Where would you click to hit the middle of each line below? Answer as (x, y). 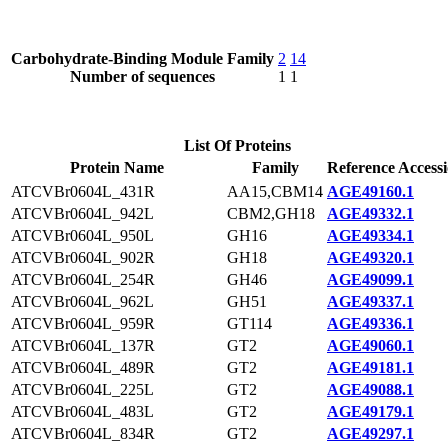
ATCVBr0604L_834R (83, 433)
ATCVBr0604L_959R (83, 323)
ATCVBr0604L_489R (83, 367)
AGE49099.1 (370, 279)
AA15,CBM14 (275, 191)
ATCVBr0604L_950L (82, 235)
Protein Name (117, 167)
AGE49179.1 (370, 411)
